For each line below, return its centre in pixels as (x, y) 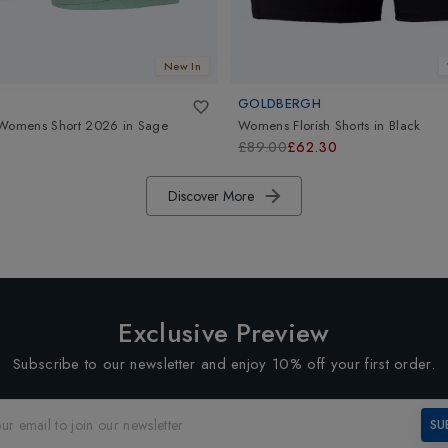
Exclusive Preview (224, 332)
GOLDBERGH (279, 104)
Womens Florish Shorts (304, 125)
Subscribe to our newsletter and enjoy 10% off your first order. (224, 363)
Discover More (211, 195)
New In (182, 65)
